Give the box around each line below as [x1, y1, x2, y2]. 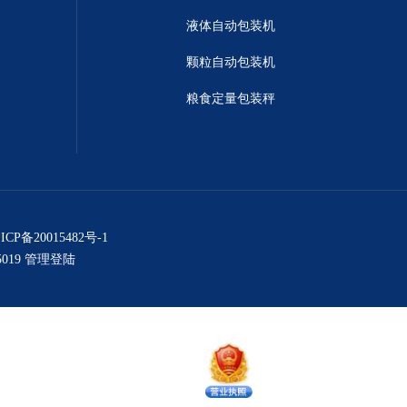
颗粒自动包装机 [186, 55, 275, 69]
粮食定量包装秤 [186, 92, 275, 105]
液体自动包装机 [186, 19, 275, 33]
